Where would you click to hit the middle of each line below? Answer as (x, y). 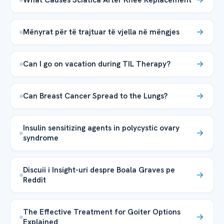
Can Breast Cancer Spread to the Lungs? (95, 96)
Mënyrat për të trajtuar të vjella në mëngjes (101, 32)
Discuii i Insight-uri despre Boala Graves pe (99, 170)
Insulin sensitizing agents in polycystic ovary (101, 128)
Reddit (34, 180)
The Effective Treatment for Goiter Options (102, 212)
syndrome (41, 138)
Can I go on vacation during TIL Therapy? (98, 64)
